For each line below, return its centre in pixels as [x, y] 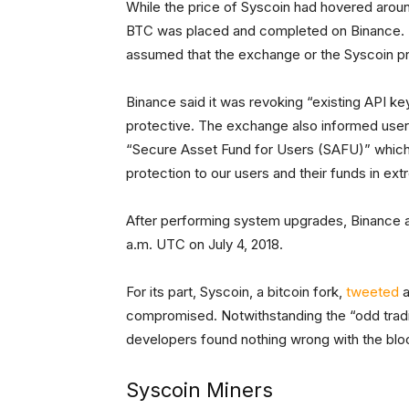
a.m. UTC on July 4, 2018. [204, 245]
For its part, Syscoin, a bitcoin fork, [236, 292]
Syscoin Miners [199, 390]
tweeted [372, 292]
